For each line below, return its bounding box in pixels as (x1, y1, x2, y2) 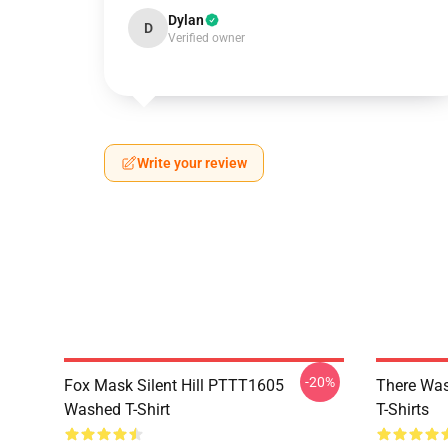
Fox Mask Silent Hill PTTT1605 (64, 376, 284, 395)
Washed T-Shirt (64, 400, 170, 419)
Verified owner (168, 31, 245, 45)
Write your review (137, 155, 247, 171)
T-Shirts (376, 400, 429, 419)
